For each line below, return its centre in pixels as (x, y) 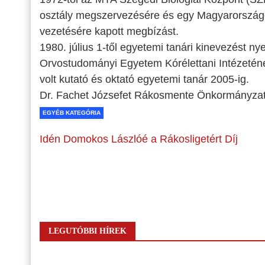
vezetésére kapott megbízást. (109, 31)
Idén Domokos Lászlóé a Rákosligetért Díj (139, 139)
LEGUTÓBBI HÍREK (88, 231)
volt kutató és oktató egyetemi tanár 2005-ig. (144, 79)
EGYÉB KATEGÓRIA (72, 112)
